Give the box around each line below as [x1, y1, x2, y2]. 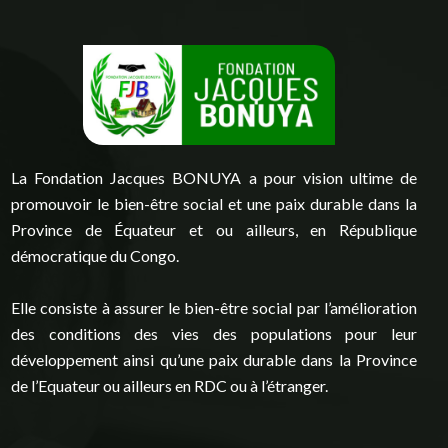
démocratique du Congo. [11, 245, 180, 265]
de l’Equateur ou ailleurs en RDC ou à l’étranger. [11, 375, 329, 395]
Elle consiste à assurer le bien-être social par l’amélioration [11, 297, 417, 317]
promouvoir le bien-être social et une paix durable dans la [11, 193, 417, 213]
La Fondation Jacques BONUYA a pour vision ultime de [11, 167, 417, 187]
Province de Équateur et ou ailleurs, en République [11, 219, 417, 239]
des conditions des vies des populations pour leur [11, 323, 417, 343]
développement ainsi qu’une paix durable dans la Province [11, 349, 417, 369]
